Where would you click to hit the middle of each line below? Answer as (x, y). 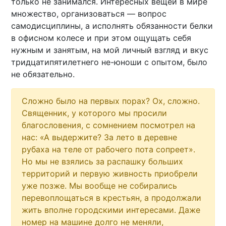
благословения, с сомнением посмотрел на (109, 125)
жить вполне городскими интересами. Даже (111, 210)
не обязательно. (43, 74)
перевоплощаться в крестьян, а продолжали (112, 198)
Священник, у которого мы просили (95, 113)
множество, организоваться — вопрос (89, 14)
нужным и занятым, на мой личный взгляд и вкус (110, 50)
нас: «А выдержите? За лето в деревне (100, 137)
